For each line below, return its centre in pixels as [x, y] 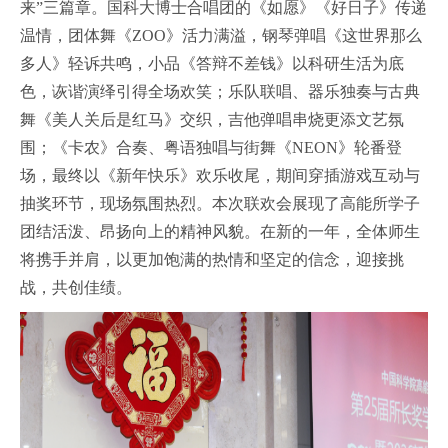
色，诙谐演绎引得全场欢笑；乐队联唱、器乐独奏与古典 [220, 91]
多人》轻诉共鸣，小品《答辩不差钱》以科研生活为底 [212, 63]
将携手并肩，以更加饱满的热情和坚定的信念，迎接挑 [212, 259]
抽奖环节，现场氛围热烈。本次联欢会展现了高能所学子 [220, 203]
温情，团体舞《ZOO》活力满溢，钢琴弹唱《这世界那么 [221, 35]
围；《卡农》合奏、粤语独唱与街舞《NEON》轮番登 [211, 147]
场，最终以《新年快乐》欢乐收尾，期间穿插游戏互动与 [220, 175]
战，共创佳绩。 [76, 287]
